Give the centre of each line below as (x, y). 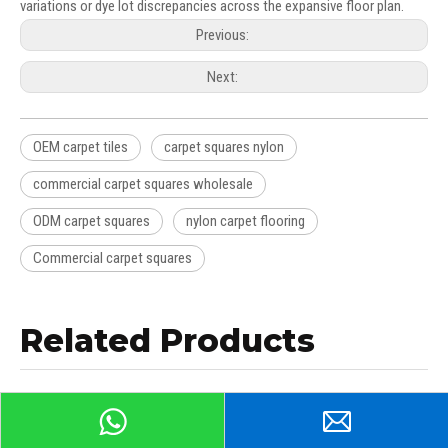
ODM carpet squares (91, 221)
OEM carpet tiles (80, 147)
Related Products (167, 341)
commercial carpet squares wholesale (143, 184)
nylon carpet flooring (245, 221)
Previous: (224, 35)
